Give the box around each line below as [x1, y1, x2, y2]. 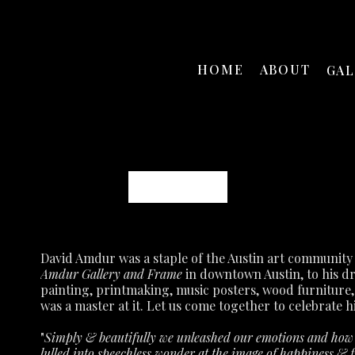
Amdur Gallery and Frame [40, 265, 182, 282]
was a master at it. [40, 297, 143, 314]
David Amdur [139, 178, 216, 195]
